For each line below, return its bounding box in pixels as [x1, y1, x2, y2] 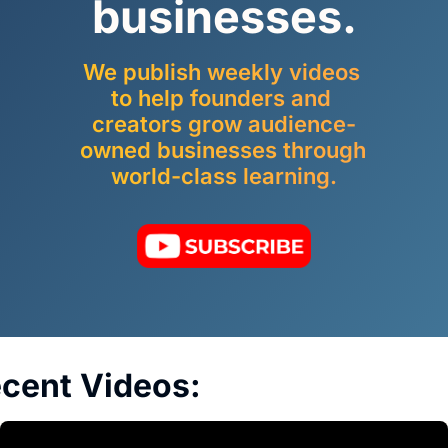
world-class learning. [111, 163, 337, 189]
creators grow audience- [92, 111, 356, 137]
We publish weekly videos [82, 59, 360, 85]
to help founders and [111, 85, 331, 111]
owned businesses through [80, 137, 366, 163]
